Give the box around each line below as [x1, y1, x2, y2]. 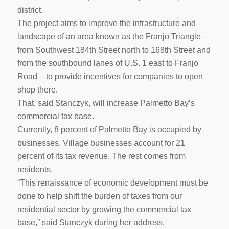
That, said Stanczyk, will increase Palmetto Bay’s [17, 98, 195, 107]
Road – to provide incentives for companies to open [17, 72, 203, 81]
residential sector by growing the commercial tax [17, 204, 191, 214]
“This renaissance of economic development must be [17, 178, 208, 187]
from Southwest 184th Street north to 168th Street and [17, 45, 211, 54]
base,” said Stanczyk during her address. [17, 218, 165, 227]
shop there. [17, 85, 58, 94]
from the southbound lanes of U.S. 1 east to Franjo [17, 58, 198, 67]
